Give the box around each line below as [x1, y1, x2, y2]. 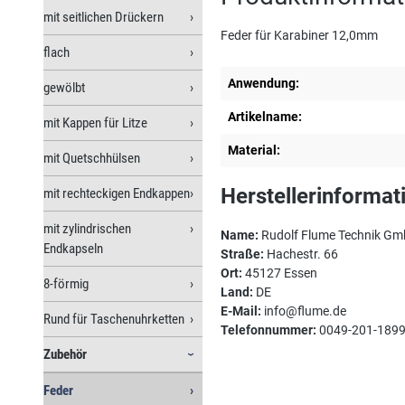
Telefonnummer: [221, 322, 316, 337]
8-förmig [43, 275, 89, 292]
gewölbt [43, 79, 85, 96]
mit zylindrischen [43, 220, 131, 237]
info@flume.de [261, 303, 346, 318]
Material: [228, 142, 280, 157]
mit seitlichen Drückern [43, 8, 164, 25]
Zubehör [43, 345, 87, 363]
